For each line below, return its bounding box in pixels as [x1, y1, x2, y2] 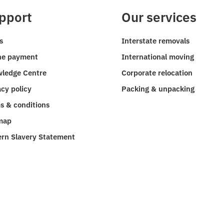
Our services [121, 8, 196, 25]
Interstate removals [121, 35, 189, 45]
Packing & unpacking [121, 83, 194, 93]
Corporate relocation [121, 67, 192, 77]
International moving [121, 51, 194, 61]
